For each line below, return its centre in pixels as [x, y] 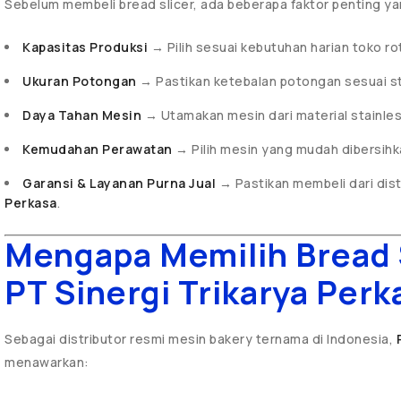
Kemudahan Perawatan [98, 149]
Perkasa [31, 203]
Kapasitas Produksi [85, 47]
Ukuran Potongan [80, 81]
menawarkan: [47, 362]
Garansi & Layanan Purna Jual [119, 183]
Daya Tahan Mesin [82, 115]
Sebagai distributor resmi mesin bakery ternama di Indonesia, [200, 339]
